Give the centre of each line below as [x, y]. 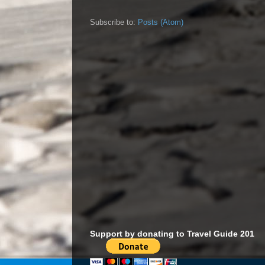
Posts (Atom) [161, 22]
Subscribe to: [114, 22]
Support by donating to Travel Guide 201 [172, 234]
